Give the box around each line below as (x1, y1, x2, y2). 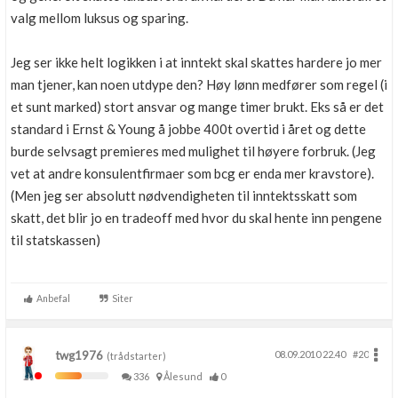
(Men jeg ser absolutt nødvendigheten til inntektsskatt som (11, 187, 357, 203)
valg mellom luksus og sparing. (11, 10, 188, 26)
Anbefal (33, 293, 70, 304)
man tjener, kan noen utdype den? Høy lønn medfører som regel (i (11, 76, 387, 92)
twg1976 (55, 348, 103, 362)
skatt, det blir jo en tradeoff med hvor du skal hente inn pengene (11, 210, 382, 226)
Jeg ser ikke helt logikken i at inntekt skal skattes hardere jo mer (11, 54, 382, 70)
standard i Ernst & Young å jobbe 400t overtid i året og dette (11, 121, 366, 137)
